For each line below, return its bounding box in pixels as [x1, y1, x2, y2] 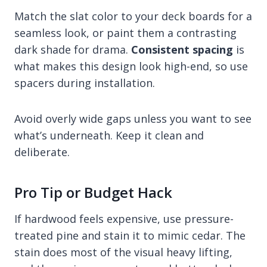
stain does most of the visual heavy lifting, [14, 244, 232, 259]
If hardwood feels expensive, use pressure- [14, 211, 234, 226]
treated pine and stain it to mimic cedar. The [14, 228, 246, 243]
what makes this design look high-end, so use [14, 58, 248, 73]
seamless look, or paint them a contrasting [14, 25, 237, 40]
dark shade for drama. [14, 42, 131, 57]
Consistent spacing [131, 42, 233, 57]
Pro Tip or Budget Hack [14, 182, 172, 202]
